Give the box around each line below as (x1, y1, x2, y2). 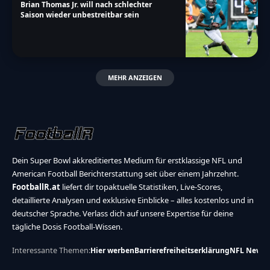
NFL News (230, 245, 266, 256)
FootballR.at (12, 181, 60, 192)
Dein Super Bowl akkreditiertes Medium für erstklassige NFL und (12, 154, 242, 166)
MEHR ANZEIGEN (108, 73, 162, 83)
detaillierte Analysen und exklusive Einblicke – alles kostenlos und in (12, 194, 254, 206)
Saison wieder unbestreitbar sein (20, 10, 140, 20)
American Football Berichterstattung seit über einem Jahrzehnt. (12, 168, 239, 179)
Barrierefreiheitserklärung (134, 245, 230, 256)
